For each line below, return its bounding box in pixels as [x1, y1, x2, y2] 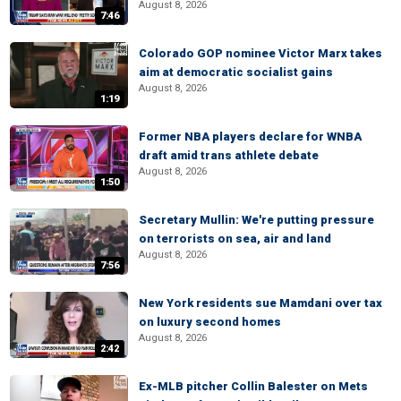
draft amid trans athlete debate [139, 149, 319, 162]
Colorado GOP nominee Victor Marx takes [139, 47, 382, 60]
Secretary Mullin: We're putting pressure [139, 213, 374, 226]
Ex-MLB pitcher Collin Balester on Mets [139, 380, 368, 393]
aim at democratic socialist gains [139, 65, 333, 79]
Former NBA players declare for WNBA [139, 130, 362, 143]
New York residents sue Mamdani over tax [139, 296, 382, 310]
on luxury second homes [139, 315, 281, 328]
